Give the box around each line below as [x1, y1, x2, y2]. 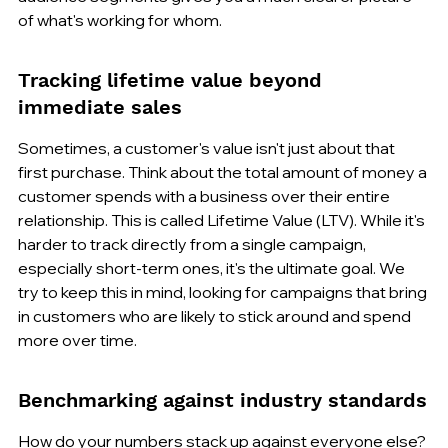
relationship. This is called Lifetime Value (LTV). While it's [18, 209, 428, 230]
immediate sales [18, 94, 182, 119]
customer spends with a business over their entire [18, 185, 393, 206]
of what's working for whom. [18, 9, 222, 30]
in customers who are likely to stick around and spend [18, 305, 414, 326]
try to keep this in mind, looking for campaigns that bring [18, 281, 430, 302]
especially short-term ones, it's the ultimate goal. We [18, 257, 408, 278]
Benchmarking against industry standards [18, 387, 427, 412]
